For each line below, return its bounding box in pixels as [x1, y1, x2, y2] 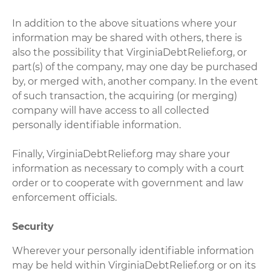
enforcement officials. [12, 191, 117, 203]
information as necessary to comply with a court [12, 162, 245, 174]
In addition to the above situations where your [12, 17, 237, 29]
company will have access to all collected [12, 104, 210, 116]
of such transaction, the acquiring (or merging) [12, 90, 238, 102]
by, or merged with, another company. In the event [12, 75, 259, 87]
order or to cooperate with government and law [12, 177, 244, 189]
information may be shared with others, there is [12, 31, 243, 44]
